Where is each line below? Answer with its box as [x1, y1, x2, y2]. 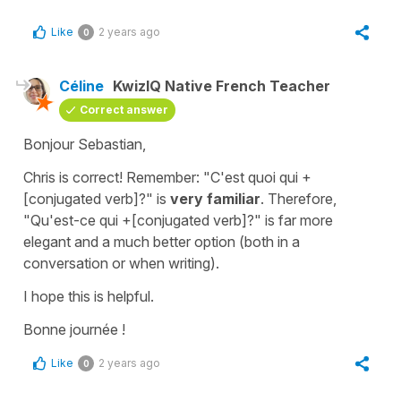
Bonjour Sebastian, [23, 134, 146, 153]
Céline [59, 76, 104, 95]
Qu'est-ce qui [30, 210, 118, 229]
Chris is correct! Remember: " [23, 167, 210, 186]
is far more [261, 210, 333, 229]
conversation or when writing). [23, 253, 219, 272]
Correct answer [80, 102, 168, 116]
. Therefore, [260, 189, 337, 208]
